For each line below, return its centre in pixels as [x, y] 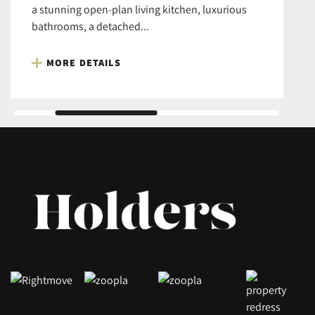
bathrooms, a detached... [90, 26]
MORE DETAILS [84, 63]
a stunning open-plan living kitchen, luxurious [139, 9]
